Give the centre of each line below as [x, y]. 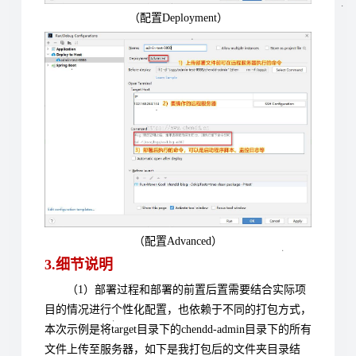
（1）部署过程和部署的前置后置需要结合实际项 [186, 290]
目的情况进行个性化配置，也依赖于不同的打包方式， [178, 310]
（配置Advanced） [178, 242]
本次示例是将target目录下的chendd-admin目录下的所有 [178, 330]
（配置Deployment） [178, 17]
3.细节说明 [79, 265]
